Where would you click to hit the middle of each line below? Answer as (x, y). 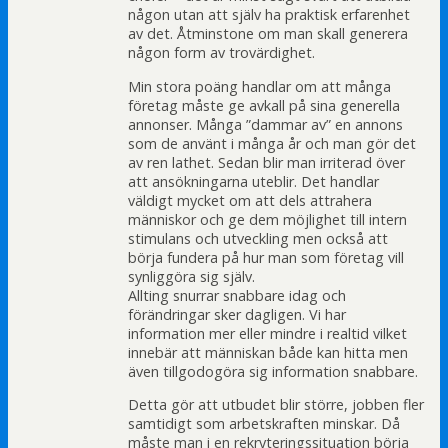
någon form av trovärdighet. (221, 53)
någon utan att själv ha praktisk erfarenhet (269, 15)
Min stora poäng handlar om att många (259, 86)
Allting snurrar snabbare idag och (237, 295)
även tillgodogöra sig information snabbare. (273, 371)
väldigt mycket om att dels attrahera (250, 200)
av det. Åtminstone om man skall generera (268, 34)
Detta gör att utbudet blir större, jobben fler (276, 405)
